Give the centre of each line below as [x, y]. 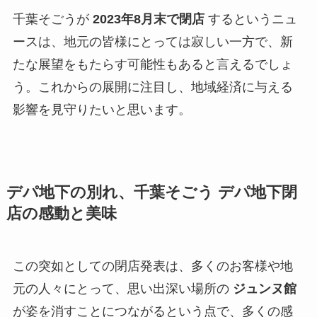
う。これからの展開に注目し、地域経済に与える [152, 87]
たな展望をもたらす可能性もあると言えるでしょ [152, 64]
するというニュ [250, 19]
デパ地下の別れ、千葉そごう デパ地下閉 [151, 192]
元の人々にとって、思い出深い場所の [122, 288]
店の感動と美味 [61, 213]
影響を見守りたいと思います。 [102, 109]
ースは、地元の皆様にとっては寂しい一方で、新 [152, 41]
